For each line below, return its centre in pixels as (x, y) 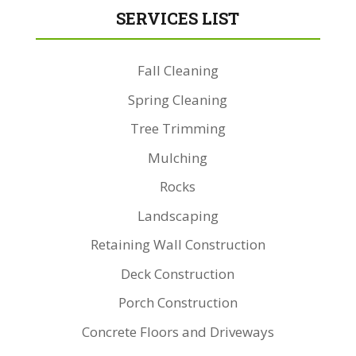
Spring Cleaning (178, 99)
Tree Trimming (178, 129)
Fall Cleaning (178, 71)
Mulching (178, 157)
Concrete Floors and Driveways (178, 331)
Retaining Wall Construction (178, 245)
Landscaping (178, 215)
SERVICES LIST (178, 19)
